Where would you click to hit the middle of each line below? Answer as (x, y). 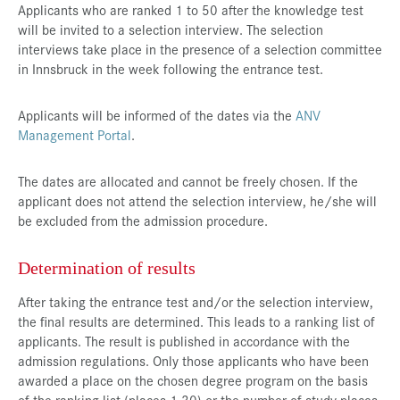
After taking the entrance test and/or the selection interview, (196, 302)
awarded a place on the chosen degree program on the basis (193, 380)
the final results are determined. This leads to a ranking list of (196, 321)
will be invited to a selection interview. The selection (171, 29)
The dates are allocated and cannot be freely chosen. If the (188, 181)
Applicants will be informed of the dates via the (157, 115)
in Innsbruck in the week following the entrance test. (171, 69)
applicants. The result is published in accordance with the (184, 341)
